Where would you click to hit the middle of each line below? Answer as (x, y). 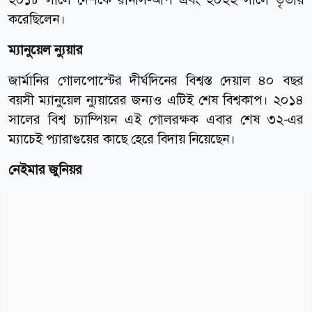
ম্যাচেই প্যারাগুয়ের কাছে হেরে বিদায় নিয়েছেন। (122, 139)
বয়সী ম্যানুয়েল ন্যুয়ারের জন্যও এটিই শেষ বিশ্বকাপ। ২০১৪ (156, 100)
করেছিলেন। (39, 19)
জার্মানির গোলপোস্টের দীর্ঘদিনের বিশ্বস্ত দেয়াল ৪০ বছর (156, 80)
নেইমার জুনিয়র (45, 169)
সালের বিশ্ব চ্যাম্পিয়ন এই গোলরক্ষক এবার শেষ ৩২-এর (156, 119)
